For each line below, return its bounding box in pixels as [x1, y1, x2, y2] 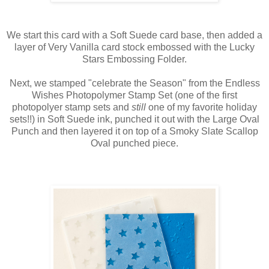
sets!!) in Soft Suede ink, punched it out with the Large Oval [10, 114, 259, 125]
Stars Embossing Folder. [82, 54, 187, 65]
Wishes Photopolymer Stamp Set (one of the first [32, 90, 237, 101]
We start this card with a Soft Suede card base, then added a [7, 30, 262, 41]
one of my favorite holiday [146, 102, 257, 113]
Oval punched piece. [91, 138, 178, 149]
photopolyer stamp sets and [12, 102, 131, 113]
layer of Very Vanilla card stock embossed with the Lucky [14, 42, 255, 53]
